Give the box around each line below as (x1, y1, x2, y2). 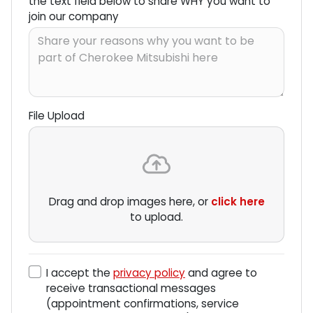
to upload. (130, 210, 183, 225)
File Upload (29, 108, 85, 123)
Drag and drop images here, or (48, 194, 211, 210)
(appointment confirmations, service (46, 296, 239, 312)
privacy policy (113, 265, 185, 281)
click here (210, 194, 265, 210)
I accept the (46, 265, 113, 281)
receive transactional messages (46, 281, 216, 296)
